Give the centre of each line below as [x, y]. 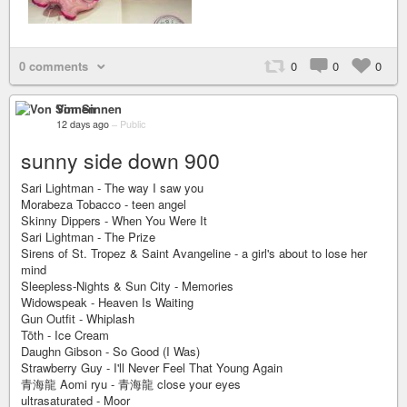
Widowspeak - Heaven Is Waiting [107, 302]
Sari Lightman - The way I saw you [112, 188]
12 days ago [83, 124]
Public [133, 124]
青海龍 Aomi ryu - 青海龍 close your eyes [131, 384]
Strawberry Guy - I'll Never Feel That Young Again [152, 367]
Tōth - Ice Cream [65, 335]
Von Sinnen [89, 109]
